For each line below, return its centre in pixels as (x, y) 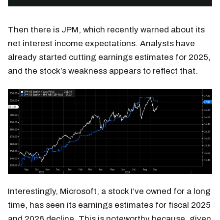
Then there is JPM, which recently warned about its (106, 29)
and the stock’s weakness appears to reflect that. (103, 71)
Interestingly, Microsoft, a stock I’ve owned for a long (109, 192)
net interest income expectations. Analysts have (101, 43)
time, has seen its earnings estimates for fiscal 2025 (109, 205)
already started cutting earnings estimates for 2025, (109, 57)
